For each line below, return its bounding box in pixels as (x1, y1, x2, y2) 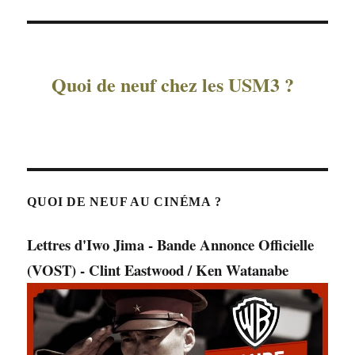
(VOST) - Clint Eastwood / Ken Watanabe (27, 259, 289, 281)
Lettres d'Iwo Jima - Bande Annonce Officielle (27, 234, 315, 256)
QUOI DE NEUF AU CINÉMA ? (27, 195, 222, 209)
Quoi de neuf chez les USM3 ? (51, 71, 294, 99)
